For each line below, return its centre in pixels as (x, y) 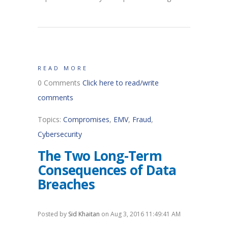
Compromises (86, 119)
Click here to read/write (121, 82)
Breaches (66, 184)
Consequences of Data (107, 170)
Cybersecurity (60, 134)
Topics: (50, 119)
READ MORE (63, 68)
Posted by (53, 214)
